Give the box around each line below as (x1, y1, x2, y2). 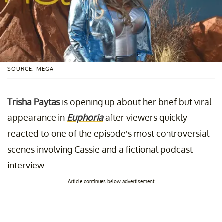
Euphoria (67, 111, 103, 123)
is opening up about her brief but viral (60, 96, 212, 107)
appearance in (7, 111, 67, 123)
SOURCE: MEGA (7, 65, 54, 72)
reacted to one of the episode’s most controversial (7, 127, 209, 139)
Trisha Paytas (7, 96, 60, 107)
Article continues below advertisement (68, 178, 154, 184)
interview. (7, 159, 46, 170)
